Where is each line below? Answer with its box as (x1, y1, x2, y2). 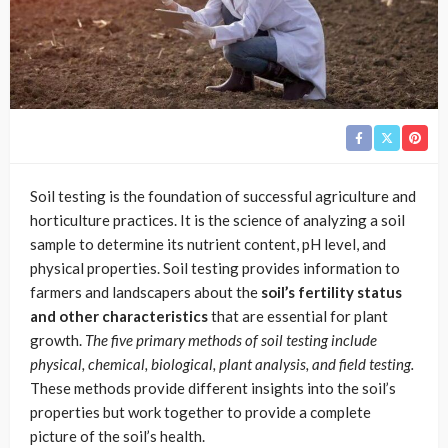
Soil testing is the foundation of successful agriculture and (30, 186, 416, 205)
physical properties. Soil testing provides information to (30, 258, 400, 277)
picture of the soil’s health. (30, 426, 205, 445)
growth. (30, 330, 85, 349)
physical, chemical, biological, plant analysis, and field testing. (30, 354, 414, 373)
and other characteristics (30, 306, 208, 325)
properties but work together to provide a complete (30, 402, 371, 421)
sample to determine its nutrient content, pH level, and (30, 234, 386, 253)
